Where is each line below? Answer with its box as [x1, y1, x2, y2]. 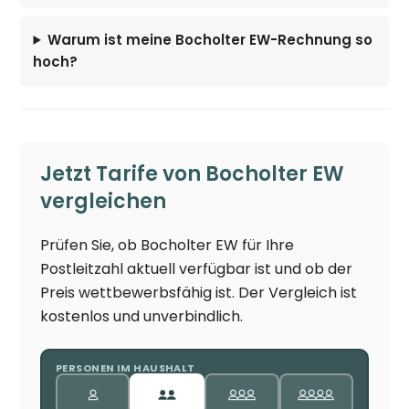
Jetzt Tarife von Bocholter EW [40, 159, 345, 188]
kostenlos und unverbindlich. [40, 305, 244, 327]
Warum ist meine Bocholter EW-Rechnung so [47, 29, 373, 49]
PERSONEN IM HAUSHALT [55, 361, 195, 376]
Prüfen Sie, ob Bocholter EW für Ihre [40, 234, 295, 256]
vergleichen [40, 186, 167, 215]
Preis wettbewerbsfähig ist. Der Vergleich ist [40, 281, 358, 303]
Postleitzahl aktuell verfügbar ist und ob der [40, 257, 353, 279]
